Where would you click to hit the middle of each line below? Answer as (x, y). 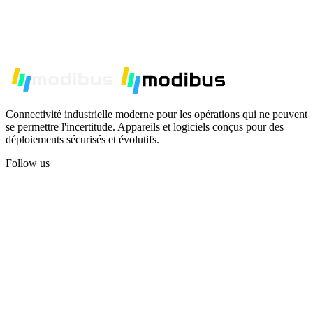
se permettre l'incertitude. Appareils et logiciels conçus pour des (145, 127)
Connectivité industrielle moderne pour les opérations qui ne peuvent (156, 115)
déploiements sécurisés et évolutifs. (82, 140)
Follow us (28, 163)
